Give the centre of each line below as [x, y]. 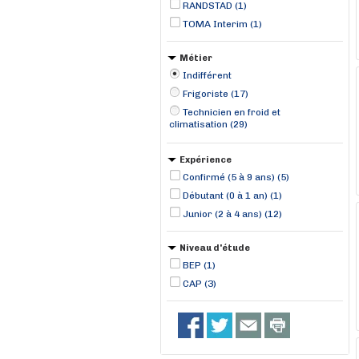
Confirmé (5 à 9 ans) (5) [236, 177]
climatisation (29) [208, 125]
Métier [196, 58]
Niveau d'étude [215, 248]
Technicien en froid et [232, 112]
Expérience [206, 160]
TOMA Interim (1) [222, 24]
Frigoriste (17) [216, 94]
